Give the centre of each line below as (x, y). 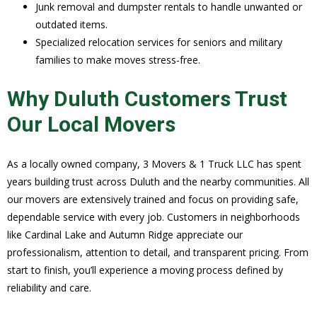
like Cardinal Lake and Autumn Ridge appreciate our (125, 235)
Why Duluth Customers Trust (147, 99)
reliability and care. (49, 288)
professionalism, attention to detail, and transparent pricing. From (158, 253)
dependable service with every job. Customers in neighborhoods (154, 217)
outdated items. (71, 25)
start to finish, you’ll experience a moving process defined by (145, 270)
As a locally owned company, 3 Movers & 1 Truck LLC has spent (154, 164)
